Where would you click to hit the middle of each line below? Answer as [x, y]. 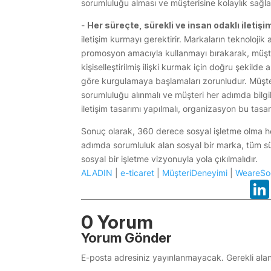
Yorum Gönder [127, 238]
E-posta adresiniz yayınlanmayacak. [153, 258]
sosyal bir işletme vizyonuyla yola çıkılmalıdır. [170, 159]
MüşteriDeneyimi [195, 173]
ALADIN [97, 173]
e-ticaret [138, 173]
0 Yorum [117, 222]
